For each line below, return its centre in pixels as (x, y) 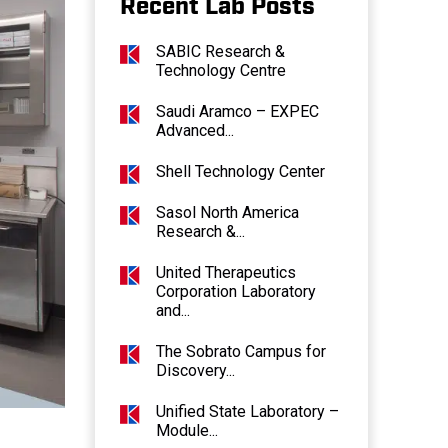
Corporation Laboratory (235, 292)
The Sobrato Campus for (240, 352)
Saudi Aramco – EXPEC (237, 112)
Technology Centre (220, 71)
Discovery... (195, 371)
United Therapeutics (225, 273)
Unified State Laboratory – (247, 412)
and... (172, 311)
